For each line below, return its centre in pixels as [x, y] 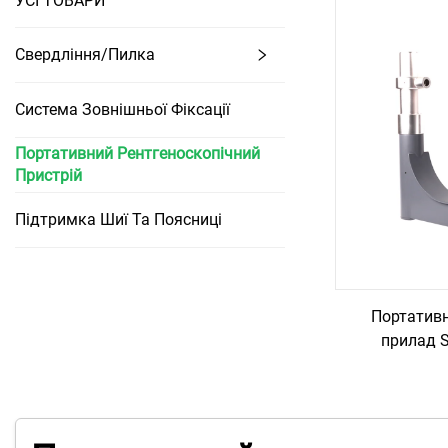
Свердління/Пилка [85, 54]
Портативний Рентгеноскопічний [137, 153]
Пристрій [48, 175]
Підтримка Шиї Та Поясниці [118, 219]
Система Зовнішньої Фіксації [122, 109]
